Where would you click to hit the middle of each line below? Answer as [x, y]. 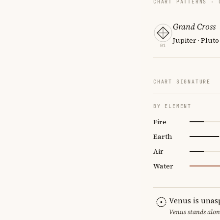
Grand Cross [194, 26]
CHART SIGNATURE [182, 82]
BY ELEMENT [172, 106]
